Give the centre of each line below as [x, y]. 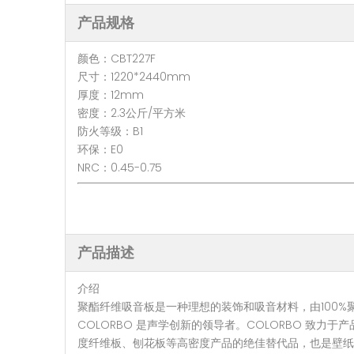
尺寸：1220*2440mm [134, 77]
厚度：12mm [111, 95]
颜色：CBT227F [117, 58]
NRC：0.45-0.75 [120, 168]
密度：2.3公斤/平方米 [132, 113]
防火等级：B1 [110, 131]
